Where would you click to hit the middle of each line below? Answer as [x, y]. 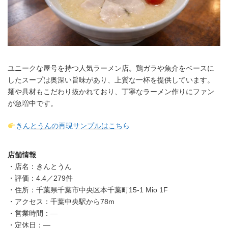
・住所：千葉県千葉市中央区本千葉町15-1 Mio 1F [88, 190]
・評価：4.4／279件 [40, 178]
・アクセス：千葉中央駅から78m [61, 202]
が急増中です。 [33, 104]
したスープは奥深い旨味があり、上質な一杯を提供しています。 [111, 80]
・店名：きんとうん [40, 167]
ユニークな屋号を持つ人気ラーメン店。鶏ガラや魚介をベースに [111, 68]
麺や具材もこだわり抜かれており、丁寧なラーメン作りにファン [111, 92]
